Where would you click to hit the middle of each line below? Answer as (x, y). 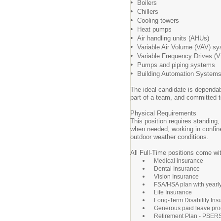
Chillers (146, 12)
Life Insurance (173, 192)
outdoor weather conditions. (169, 137)
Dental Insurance (177, 169)
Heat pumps (152, 29)
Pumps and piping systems (174, 65)
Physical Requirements (163, 113)
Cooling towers (156, 20)
